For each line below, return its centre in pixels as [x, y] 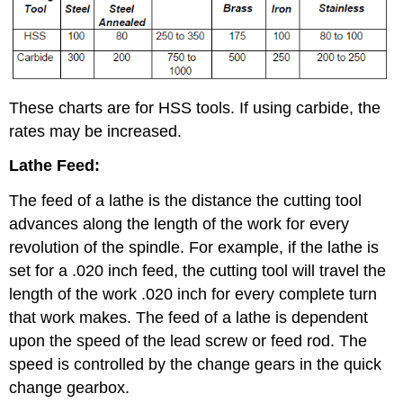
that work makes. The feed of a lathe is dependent [189, 318]
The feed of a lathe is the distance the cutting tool [186, 201]
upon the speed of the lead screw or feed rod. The [188, 341]
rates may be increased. [96, 131]
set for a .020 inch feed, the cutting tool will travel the [198, 271]
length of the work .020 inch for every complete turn [193, 295]
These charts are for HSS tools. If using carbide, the [195, 107]
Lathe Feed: [55, 166]
